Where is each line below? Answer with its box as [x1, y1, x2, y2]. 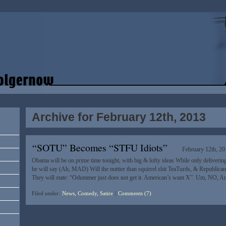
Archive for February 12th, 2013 [31, 110, 206, 124]
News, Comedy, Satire [62, 190, 113, 197]
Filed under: [31, 190, 62, 197]
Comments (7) [118, 190, 151, 197]
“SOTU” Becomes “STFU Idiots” [32, 141, 167, 155]
